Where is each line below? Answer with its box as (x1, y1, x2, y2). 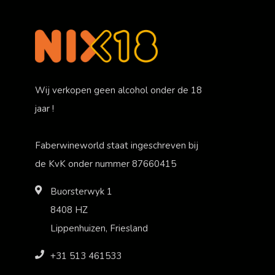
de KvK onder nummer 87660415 (35, 157, 176, 170)
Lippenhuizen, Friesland (50, 222, 148, 234)
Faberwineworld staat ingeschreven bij (35, 139, 198, 152)
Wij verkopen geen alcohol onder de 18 (35, 83, 202, 96)
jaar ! (35, 102, 54, 115)
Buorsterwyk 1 (50, 185, 112, 198)
